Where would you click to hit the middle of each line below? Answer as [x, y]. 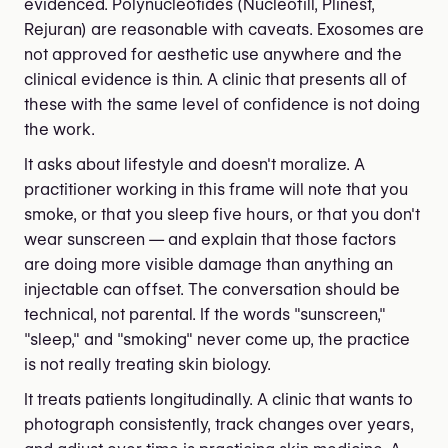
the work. [59, 129]
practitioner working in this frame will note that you [216, 189]
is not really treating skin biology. [147, 364]
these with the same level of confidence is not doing [222, 104]
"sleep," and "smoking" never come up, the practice [217, 339]
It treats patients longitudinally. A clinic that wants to [218, 399]
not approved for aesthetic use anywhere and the [213, 54]
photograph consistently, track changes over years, [219, 424]
